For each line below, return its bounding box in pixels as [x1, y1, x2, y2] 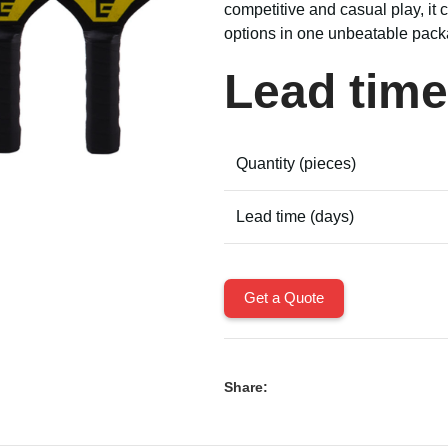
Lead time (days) [236, 208, 354, 225]
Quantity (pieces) [236, 155, 356, 172]
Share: [224, 379, 268, 395]
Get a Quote [244, 289, 324, 306]
